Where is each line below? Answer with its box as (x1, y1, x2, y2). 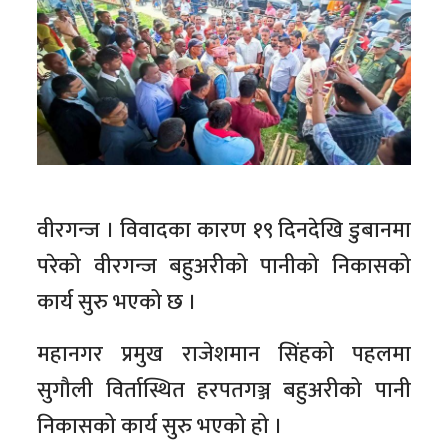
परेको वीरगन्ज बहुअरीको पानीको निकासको (37, 248, 411, 286)
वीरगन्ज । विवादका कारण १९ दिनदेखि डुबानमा (37, 212, 411, 250)
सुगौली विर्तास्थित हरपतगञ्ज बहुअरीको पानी (37, 372, 411, 410)
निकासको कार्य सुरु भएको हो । (37, 408, 284, 446)
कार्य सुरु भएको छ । (37, 284, 198, 322)
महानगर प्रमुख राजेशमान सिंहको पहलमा (37, 336, 411, 374)
